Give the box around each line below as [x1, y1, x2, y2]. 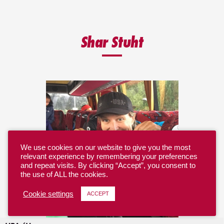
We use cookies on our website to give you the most [20, 143, 190, 151]
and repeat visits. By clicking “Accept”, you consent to [20, 161, 195, 169]
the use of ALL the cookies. [20, 170, 108, 178]
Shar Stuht [80, 32, 143, 52]
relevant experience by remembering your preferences [20, 152, 197, 160]
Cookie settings [23, 189, 73, 198]
